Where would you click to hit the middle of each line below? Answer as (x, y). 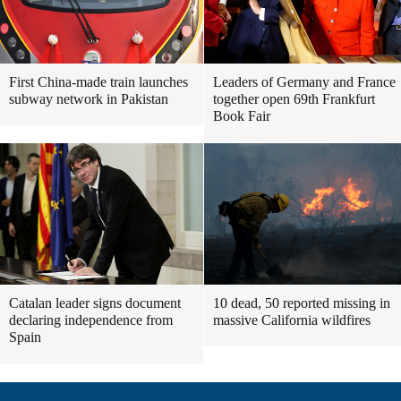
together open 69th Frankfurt (294, 99)
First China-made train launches (98, 82)
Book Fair (242, 116)
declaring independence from (91, 320)
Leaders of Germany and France (304, 82)
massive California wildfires (292, 320)
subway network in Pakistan (89, 99)
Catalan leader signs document (95, 303)
